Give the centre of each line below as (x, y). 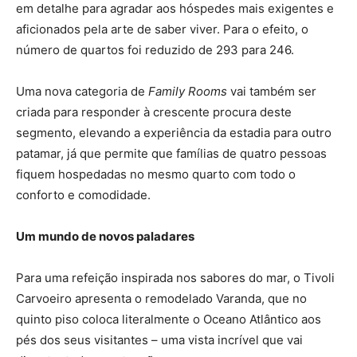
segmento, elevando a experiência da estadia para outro (174, 132)
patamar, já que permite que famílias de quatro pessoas (171, 153)
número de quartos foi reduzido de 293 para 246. (155, 49)
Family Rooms (188, 91)
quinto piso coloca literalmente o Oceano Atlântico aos (169, 319)
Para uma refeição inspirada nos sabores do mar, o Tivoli (175, 277)
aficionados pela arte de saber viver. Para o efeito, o (162, 29)
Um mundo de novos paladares (105, 236)
